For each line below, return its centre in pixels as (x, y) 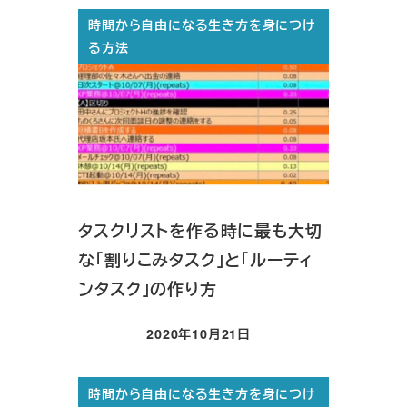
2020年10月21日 (199, 334)
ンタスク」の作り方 (148, 288)
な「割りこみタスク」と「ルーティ (196, 259)
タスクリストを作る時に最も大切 (200, 230)
